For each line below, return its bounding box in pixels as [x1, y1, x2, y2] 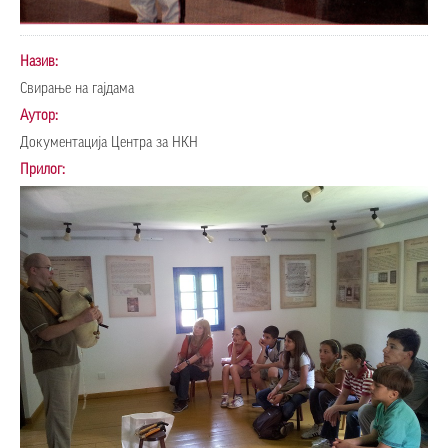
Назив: [20, 54, 62, 69]
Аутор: [20, 108, 62, 123]
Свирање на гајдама [20, 81, 134, 96]
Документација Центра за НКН [20, 135, 198, 150]
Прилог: [20, 162, 69, 177]
